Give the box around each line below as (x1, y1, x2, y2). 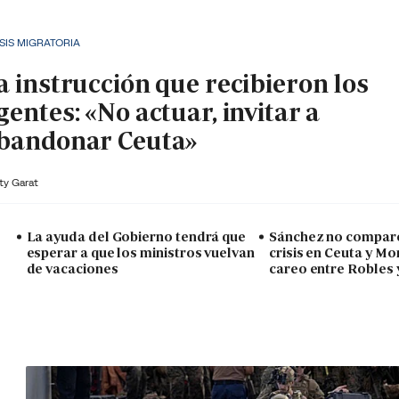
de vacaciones (26, 260, 118, 278)
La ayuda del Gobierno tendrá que (26, 228, 247, 246)
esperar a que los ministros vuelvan (26, 244, 255, 262)
